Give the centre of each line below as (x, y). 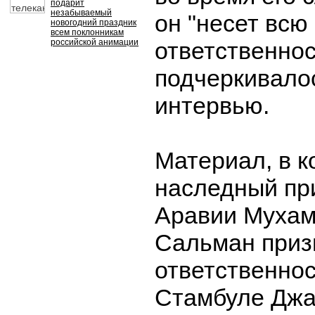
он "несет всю (231, 23)
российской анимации (95, 42)
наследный (219, 188)
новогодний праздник (94, 22)
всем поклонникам (87, 32)
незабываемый (81, 13)
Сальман (205, 243)
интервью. (212, 105)
